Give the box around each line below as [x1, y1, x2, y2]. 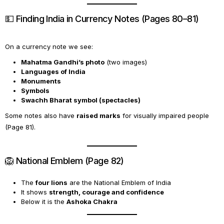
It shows [21, 188, 49, 196]
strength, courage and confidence [49, 188, 164, 196]
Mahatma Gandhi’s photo [21, 58, 104, 66]
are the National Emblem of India [67, 178, 171, 186]
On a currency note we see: [5, 42, 93, 50]
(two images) [104, 58, 147, 66]
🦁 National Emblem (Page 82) [5, 155, 124, 166]
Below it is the [21, 197, 66, 205]
